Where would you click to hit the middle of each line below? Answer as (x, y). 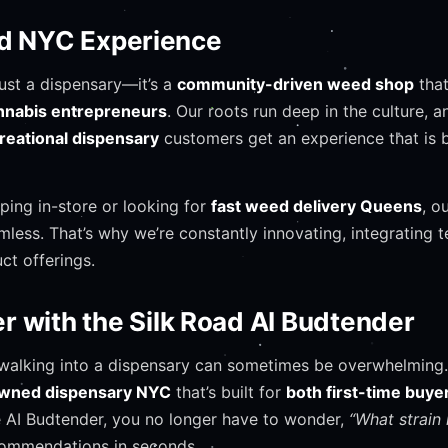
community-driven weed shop (295, 84)
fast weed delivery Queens (316, 206)
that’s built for (228, 392)
